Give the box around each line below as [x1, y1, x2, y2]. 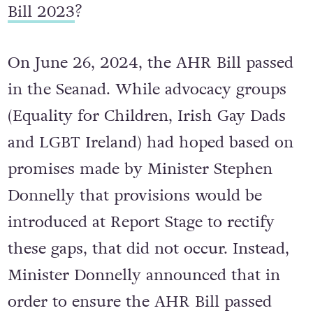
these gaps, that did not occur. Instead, [7, 238, 289, 261]
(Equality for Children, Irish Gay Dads [7, 105, 286, 128]
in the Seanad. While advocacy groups [7, 78, 286, 101]
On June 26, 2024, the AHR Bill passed [7, 52, 293, 75]
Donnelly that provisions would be [7, 184, 262, 208]
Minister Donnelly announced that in [7, 264, 280, 287]
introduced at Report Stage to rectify [7, 211, 275, 234]
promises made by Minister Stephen [7, 158, 272, 181]
